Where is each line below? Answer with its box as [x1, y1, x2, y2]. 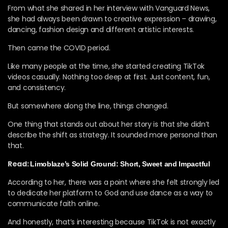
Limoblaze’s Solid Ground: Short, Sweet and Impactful [30, 159, 212, 168]
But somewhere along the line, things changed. [8, 100, 168, 111]
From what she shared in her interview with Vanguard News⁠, [8, 3, 210, 13]
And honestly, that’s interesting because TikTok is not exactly [8, 216, 216, 227]
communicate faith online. [8, 198, 100, 209]
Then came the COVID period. [8, 42, 110, 53]
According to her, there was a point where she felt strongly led [8, 177, 220, 187]
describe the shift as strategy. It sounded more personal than [8, 129, 217, 140]
